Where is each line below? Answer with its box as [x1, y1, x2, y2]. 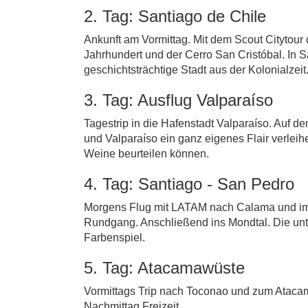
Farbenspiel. [84, 232, 145, 243]
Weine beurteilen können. [84, 148, 209, 159]
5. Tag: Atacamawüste [84, 258, 245, 277]
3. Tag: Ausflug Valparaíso [84, 91, 273, 109]
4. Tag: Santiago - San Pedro [84, 175, 294, 193]
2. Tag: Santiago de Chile [84, 7, 266, 25]
